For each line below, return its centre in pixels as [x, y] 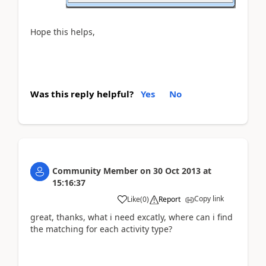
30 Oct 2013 [177, 170]
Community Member [95, 170]
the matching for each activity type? [101, 229]
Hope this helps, [64, 32]
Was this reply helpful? [82, 94]
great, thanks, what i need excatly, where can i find [132, 217]
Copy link [209, 198]
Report [170, 199]
